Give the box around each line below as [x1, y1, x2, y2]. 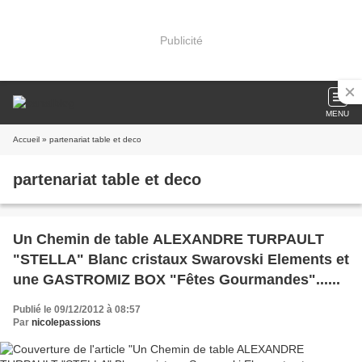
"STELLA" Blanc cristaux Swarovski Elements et [13, 251, 349, 267]
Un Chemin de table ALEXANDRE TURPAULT [13, 231, 324, 247]
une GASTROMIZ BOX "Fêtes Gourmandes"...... [13, 271, 340, 288]
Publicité [159, 33, 203, 47]
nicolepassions [32, 317, 101, 328]
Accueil [13, 135, 40, 144]
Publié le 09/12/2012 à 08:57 [13, 304, 141, 315]
